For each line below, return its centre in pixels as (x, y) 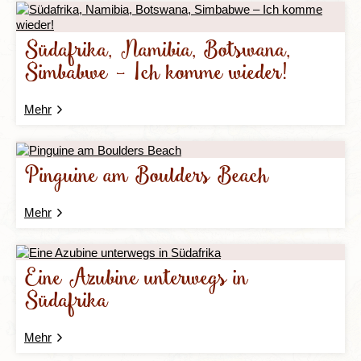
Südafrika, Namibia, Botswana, (158, 52)
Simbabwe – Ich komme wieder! (156, 74)
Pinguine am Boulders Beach (147, 176)
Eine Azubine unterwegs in (136, 280)
